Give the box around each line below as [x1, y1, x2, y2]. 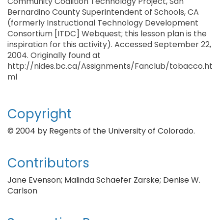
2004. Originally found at [7, 50, 101, 61]
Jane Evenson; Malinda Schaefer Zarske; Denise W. [7, 174, 200, 186]
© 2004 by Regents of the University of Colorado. [7, 125, 195, 137]
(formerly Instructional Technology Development [7, 17, 198, 28]
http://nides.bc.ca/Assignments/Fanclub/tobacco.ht [7, 60, 213, 72]
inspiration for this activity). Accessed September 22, [7, 39, 211, 50]
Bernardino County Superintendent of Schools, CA [7, 6, 199, 18]
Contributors [7, 154, 89, 172]
